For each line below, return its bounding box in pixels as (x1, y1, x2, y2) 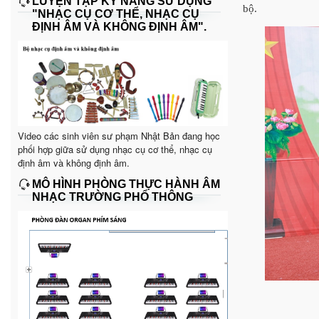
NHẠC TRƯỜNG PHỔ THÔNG (32, 190, 193, 203)
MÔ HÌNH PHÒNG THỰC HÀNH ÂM (32, 177, 220, 190)
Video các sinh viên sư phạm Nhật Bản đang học (18, 128, 220, 142)
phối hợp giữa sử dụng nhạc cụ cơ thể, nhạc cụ (18, 142, 212, 156)
